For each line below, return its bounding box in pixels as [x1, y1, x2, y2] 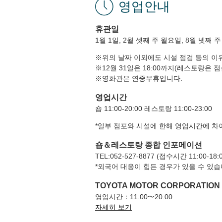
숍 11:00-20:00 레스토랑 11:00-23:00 [95, 104, 212, 112]
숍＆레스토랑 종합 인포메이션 [95, 140, 202, 149]
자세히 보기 [95, 203, 132, 211]
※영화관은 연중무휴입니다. [95, 74, 182, 82]
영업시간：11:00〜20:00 [95, 192, 172, 201]
